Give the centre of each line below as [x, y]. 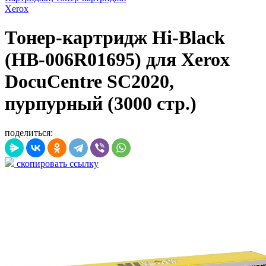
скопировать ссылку [56, 163]
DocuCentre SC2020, [89, 82]
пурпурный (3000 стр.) [101, 104]
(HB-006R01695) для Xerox [117, 60]
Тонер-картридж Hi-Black [115, 38]
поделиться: [29, 132]
